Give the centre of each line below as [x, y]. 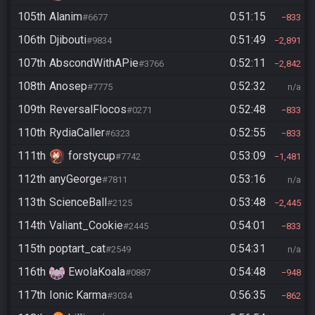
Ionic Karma [78, 295]
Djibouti [68, 40]
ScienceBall [78, 202]
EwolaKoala [97, 272]
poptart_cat [77, 249]
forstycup [92, 156]
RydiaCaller [77, 133]
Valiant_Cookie [86, 225]
